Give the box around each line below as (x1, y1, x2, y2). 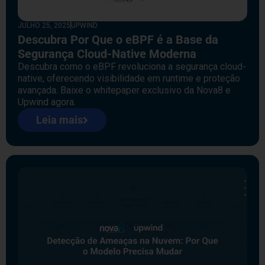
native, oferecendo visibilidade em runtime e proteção (18, 73, 240, 85)
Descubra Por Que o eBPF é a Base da (18, 33, 218, 47)
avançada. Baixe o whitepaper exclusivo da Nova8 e (18, 85, 231, 96)
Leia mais (36, 114, 83, 127)
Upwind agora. (18, 96, 76, 108)
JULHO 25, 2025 (18, 21, 70, 30)
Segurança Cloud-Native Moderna (18, 47, 196, 62)
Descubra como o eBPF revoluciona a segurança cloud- (18, 61, 246, 73)
